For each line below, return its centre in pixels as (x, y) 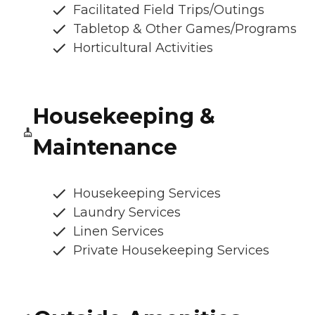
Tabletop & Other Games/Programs (185, 28)
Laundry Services (127, 212)
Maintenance (105, 147)
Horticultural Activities (143, 47)
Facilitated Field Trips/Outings (169, 9)
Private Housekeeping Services (171, 250)
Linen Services (118, 231)
